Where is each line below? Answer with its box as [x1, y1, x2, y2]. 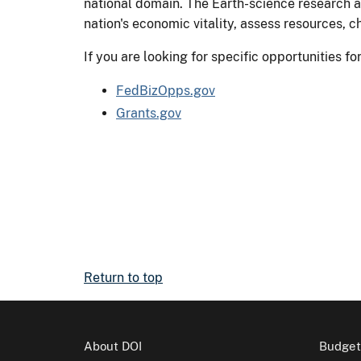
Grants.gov [116, 105, 181, 121]
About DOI [84, 338, 142, 353]
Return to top [84, 269, 163, 285]
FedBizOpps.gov [116, 82, 215, 98]
